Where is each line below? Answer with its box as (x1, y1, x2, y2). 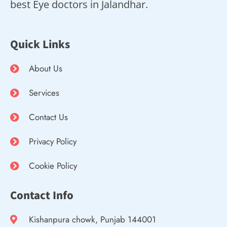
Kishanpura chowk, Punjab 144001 (28, 213, 156, 226)
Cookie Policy (28, 160, 77, 172)
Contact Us (28, 111, 68, 124)
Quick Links (10, 36, 70, 52)
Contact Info (10, 187, 73, 203)
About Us (28, 62, 62, 75)
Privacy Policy (28, 135, 77, 148)
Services (28, 87, 59, 99)
